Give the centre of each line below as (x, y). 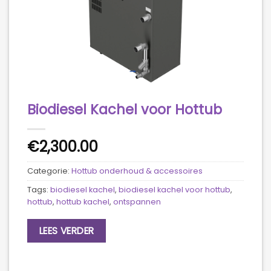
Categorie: (49, 171)
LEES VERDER (67, 230)
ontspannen (137, 202)
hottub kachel (83, 202)
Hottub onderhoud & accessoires (137, 171)
